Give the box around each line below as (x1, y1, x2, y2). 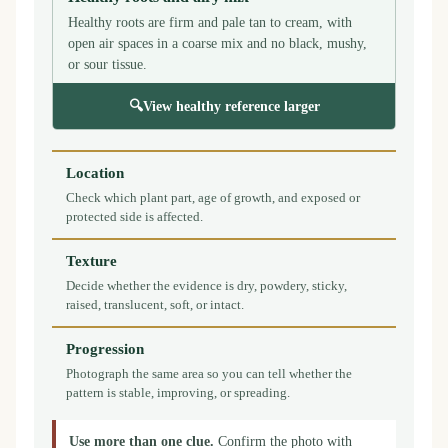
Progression (66, 340, 144, 357)
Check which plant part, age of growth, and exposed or (66, 189, 360, 205)
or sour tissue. (68, 55, 147, 72)
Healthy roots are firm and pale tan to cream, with (68, 13, 352, 30)
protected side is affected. (66, 208, 203, 224)
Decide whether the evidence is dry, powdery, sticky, (66, 277, 347, 293)
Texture (66, 252, 117, 269)
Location (66, 164, 124, 181)
